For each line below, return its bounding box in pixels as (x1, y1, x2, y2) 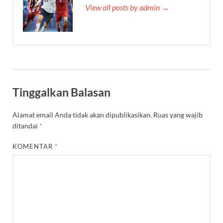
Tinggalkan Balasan (12, 85, 111, 99)
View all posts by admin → (85, 2, 169, 12)
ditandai (12, 121, 39, 130)
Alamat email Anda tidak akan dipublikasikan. (12, 111, 152, 119)
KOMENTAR (12, 142, 55, 151)
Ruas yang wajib (153, 111, 203, 119)
